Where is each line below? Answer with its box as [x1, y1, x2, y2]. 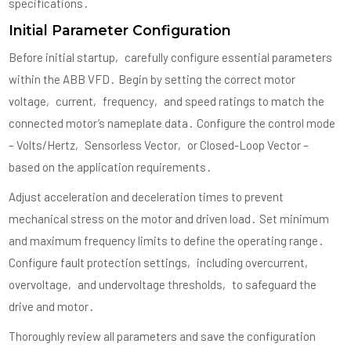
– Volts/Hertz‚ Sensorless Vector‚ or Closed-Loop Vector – [9, 138, 309, 153]
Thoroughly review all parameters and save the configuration [9, 329, 317, 344]
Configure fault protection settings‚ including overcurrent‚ [9, 255, 313, 270]
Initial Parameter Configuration [9, 22, 232, 39]
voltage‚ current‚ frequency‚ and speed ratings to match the [9, 94, 325, 109]
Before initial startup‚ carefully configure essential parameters [9, 50, 333, 65]
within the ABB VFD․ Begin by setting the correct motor [9, 72, 296, 87]
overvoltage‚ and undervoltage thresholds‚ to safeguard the [9, 277, 317, 292]
